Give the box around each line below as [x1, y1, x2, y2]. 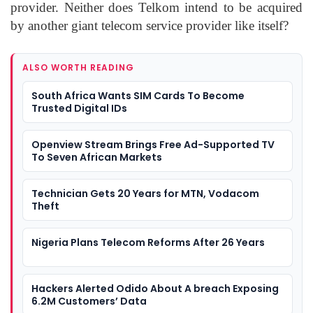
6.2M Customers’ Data [31, 293, 147, 308]
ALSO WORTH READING [22, 61, 135, 73]
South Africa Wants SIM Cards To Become [31, 88, 245, 103]
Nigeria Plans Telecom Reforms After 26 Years [31, 235, 265, 249]
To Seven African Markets [31, 150, 162, 164]
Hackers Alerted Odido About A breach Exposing [31, 281, 279, 296]
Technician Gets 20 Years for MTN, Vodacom [31, 186, 259, 201]
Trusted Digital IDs [31, 101, 127, 115]
